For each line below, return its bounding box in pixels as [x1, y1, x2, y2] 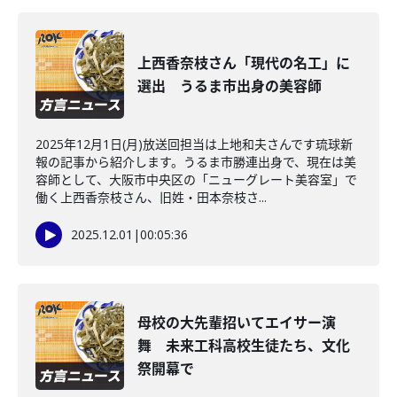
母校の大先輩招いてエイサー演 [137, 313, 336, 332]
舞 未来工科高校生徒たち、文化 [137, 336, 350, 355]
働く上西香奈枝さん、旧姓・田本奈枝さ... [35, 189, 267, 206]
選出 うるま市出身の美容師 [137, 76, 322, 96]
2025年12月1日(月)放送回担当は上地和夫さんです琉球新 [35, 136, 353, 152]
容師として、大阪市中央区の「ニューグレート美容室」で [35, 171, 357, 188]
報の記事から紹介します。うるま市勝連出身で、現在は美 [35, 153, 356, 170]
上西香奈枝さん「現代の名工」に [137, 53, 350, 73]
